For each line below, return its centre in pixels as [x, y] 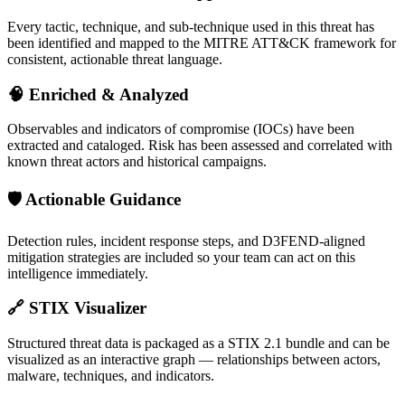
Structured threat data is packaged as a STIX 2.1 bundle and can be [198, 344]
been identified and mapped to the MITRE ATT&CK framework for [202, 42]
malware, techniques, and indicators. [111, 376]
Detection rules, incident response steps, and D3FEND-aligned [186, 240]
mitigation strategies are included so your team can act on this [181, 257]
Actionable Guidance [101, 200]
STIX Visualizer [85, 308]
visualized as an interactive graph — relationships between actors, [194, 360]
